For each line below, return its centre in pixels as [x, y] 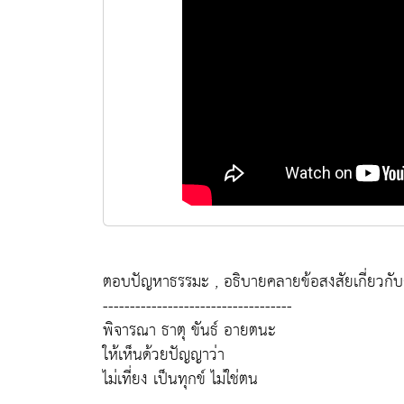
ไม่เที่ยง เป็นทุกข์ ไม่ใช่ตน [180, 379]
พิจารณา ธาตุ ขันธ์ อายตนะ [189, 330]
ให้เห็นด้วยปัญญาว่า [164, 354]
